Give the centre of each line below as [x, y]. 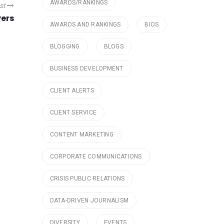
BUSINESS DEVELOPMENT [86, 68]
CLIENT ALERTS [72, 90]
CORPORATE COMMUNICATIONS [96, 156]
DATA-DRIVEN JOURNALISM [89, 200]
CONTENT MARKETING [81, 134]
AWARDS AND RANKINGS [85, 24]
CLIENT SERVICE [73, 112]
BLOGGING [65, 46]
